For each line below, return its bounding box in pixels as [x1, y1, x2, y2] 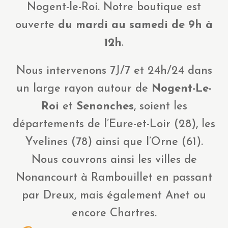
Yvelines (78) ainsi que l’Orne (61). [25, 136, 203, 148]
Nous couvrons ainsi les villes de [31, 154, 197, 166]
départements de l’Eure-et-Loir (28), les [13, 119, 215, 130]
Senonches [76, 101, 134, 112]
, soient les [133, 101, 187, 112]
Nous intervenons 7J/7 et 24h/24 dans [16, 65, 212, 77]
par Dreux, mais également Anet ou [22, 190, 206, 202]
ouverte [15, 19, 58, 31]
